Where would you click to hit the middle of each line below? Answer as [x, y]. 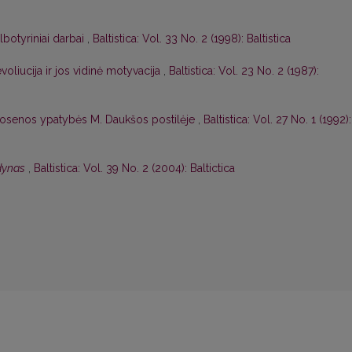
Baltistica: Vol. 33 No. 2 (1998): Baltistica [192, 39]
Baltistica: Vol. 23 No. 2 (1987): [244, 71]
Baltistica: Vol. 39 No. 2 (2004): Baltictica [134, 169]
